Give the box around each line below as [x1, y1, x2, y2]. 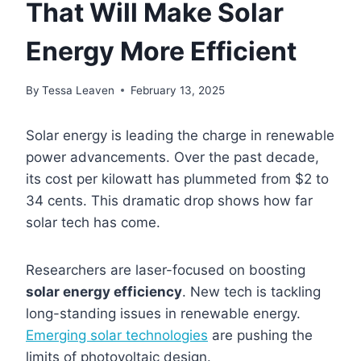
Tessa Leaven [42, 83, 115, 97]
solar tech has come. [26, 214, 160, 230]
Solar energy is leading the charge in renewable [26, 127, 334, 143]
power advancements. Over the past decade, [26, 148, 319, 165]
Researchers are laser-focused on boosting [26, 261, 305, 278]
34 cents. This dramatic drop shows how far [26, 192, 313, 209]
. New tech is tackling [182, 283, 321, 300]
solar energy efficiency [26, 283, 182, 300]
